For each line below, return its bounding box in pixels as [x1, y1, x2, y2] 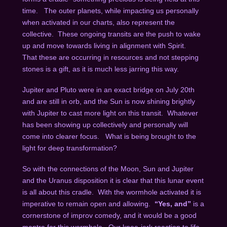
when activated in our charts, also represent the [22, 18, 175, 26]
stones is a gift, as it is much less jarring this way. [22, 64, 183, 73]
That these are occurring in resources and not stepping [22, 53, 199, 61]
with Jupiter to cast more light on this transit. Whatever [22, 108, 198, 117]
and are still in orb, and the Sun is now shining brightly [22, 97, 195, 105]
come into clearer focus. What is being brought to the [22, 132, 196, 140]
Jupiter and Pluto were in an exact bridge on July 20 [22, 85, 188, 94]
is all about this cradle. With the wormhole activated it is [22, 188, 201, 197]
